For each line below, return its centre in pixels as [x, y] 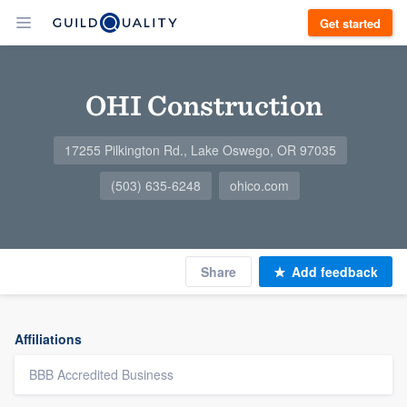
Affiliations [48, 339]
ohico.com [259, 185]
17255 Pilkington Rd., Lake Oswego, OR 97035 [200, 150]
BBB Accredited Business [101, 374]
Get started [350, 23]
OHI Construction [203, 105]
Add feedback [335, 272]
